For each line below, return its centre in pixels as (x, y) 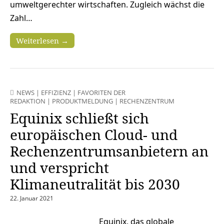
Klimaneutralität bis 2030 (95, 184)
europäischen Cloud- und (94, 135)
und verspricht (59, 168)
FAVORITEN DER (101, 93)
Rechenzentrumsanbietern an (109, 151)
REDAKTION (28, 101)
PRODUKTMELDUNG (82, 101)
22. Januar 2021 (32, 198)
